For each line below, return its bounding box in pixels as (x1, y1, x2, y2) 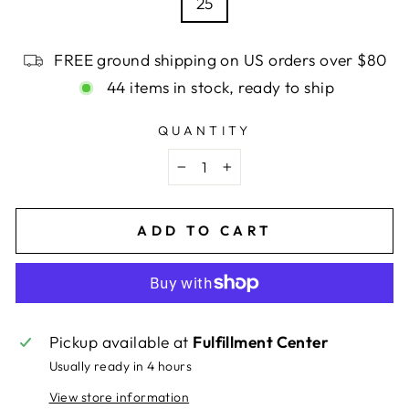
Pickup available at (48, 331, 194, 352)
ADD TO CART (137, 222, 272, 239)
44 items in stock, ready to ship (107, 78, 334, 98)
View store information (48, 388, 190, 405)
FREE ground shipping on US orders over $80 (54, 50, 387, 70)
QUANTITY (157, 121, 252, 139)
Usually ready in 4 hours (48, 357, 193, 374)
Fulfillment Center (193, 331, 330, 352)
